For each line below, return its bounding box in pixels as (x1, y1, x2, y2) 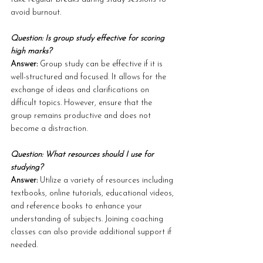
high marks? (11, 47, 52, 56)
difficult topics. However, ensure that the (11, 99, 154, 107)
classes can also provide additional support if (11, 228, 174, 237)
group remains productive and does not (11, 112, 153, 120)
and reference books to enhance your (11, 202, 144, 211)
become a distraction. (11, 124, 87, 133)
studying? (11, 163, 43, 172)
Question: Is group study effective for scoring (11, 34, 167, 43)
